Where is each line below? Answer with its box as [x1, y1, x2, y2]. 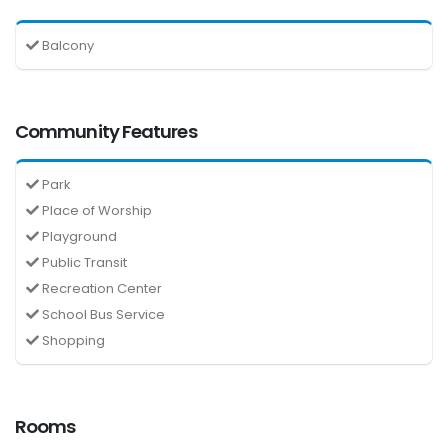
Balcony [39, 35, 94, 55]
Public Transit [39, 252, 127, 272]
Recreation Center [39, 278, 162, 298]
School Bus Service [39, 304, 165, 324]
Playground [39, 226, 117, 246]
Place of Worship [39, 200, 152, 220]
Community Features [15, 118, 197, 144]
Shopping [39, 330, 105, 350]
